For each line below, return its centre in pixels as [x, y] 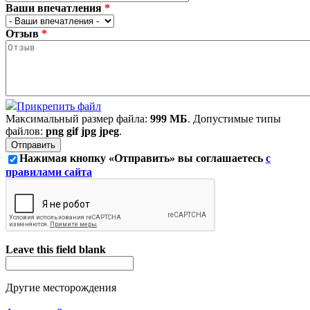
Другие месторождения [61, 287]
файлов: [26, 131]
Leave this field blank [56, 249]
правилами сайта [49, 172]
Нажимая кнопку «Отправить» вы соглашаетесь [143, 158]
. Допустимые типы [234, 118]
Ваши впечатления [55, 8]
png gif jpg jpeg [82, 131]
